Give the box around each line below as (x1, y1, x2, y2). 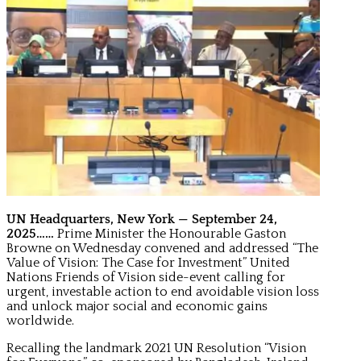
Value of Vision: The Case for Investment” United (6, 255, 290, 270)
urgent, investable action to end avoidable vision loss (6, 284, 319, 299)
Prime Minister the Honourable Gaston (54, 226, 286, 241)
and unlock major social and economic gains (6, 298, 268, 313)
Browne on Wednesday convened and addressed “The (6, 240, 318, 255)
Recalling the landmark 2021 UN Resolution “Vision (6, 340, 306, 355)
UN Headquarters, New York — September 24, (6, 211, 277, 226)
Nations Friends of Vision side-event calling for (6, 269, 285, 284)
